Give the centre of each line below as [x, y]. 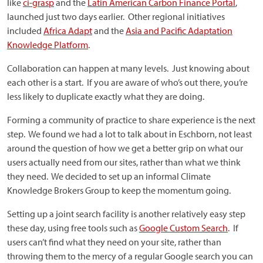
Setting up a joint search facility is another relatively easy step [126, 214]
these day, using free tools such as [73, 228]
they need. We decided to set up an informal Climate [109, 176]
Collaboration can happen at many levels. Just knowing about [128, 68]
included [25, 31]
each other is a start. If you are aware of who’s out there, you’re [127, 82]
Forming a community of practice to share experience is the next [131, 120]
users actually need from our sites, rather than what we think [124, 162]
